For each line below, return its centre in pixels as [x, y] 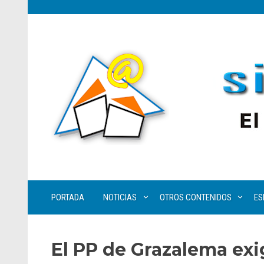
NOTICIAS [120, 197]
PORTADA [68, 197]
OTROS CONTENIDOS [195, 197]
